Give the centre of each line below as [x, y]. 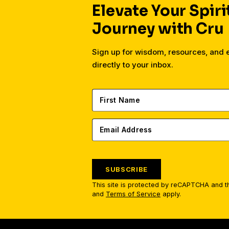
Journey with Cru [158, 29]
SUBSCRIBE [127, 169]
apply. [171, 194]
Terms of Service [133, 194]
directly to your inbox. [133, 65]
